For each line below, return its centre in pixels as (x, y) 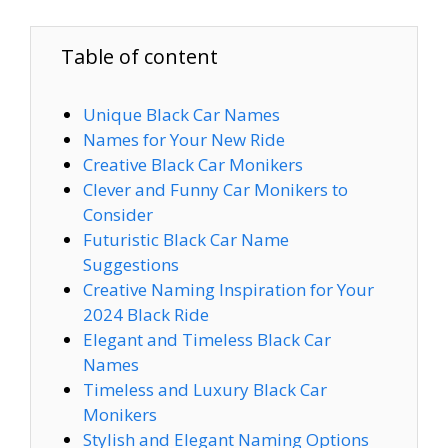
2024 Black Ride (146, 314)
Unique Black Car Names (182, 114)
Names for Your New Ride (184, 139)
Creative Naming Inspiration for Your (229, 289)
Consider (118, 214)
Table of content (139, 56)
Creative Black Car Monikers (193, 164)
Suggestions (131, 264)
